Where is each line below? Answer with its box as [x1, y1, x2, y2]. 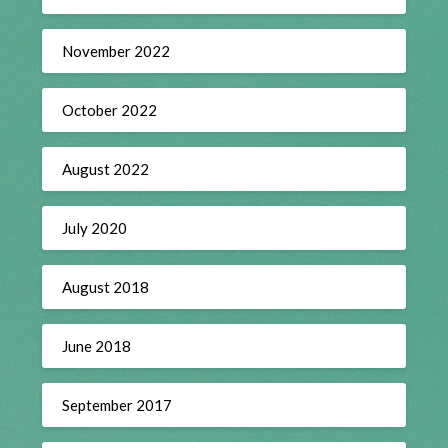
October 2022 [62, 100, 158, 119]
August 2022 [62, 159, 150, 178]
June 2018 [62, 336, 132, 355]
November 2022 [62, 41, 171, 60]
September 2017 [62, 395, 173, 414]
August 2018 [62, 277, 150, 296]
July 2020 [62, 218, 128, 237]
